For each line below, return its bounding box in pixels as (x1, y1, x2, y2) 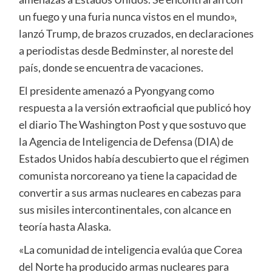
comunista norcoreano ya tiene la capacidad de (18, 169, 237, 183)
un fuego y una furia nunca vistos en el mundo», (18, 10, 237, 24)
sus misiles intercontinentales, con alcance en (18, 203, 231, 217)
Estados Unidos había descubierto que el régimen (18, 152, 249, 166)
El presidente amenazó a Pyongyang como (18, 84, 214, 98)
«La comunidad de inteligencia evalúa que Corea (18, 243, 242, 257)
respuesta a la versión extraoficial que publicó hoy (18, 101, 251, 115)
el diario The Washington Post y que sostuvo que (18, 118, 246, 132)
